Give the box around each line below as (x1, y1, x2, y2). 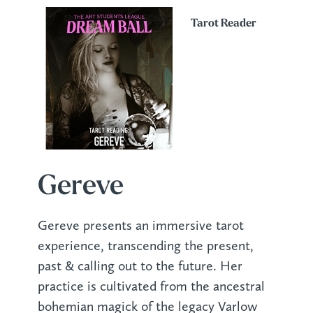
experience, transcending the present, (37, 238, 254, 254)
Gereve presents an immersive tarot (37, 217, 244, 234)
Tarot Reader (190, 18, 256, 30)
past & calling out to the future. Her (37, 258, 242, 275)
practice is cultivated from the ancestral (37, 278, 265, 295)
